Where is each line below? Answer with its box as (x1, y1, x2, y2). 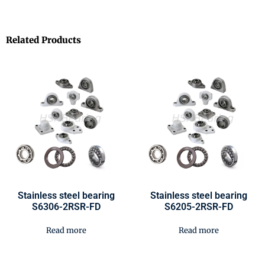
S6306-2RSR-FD (32, 201, 101, 212)
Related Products (6, 34, 81, 46)
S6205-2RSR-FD (164, 201, 233, 212)
